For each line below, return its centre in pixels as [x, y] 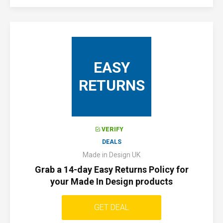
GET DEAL [111, 207]
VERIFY [112, 129]
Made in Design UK [111, 155]
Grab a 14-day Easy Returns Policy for [111, 169]
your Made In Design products [111, 181]
